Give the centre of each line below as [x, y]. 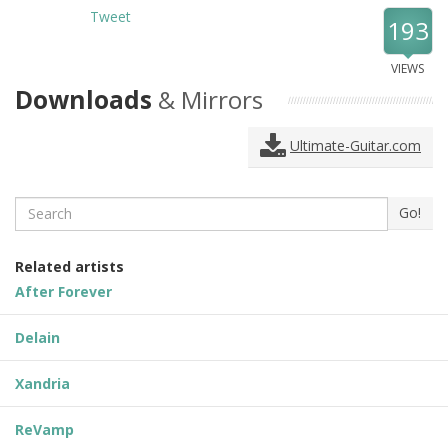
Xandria [42, 383]
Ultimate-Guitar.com [355, 145]
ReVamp [44, 429]
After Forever [63, 291]
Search [38, 205]
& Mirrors [210, 99]
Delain [37, 337]
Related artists [69, 266]
